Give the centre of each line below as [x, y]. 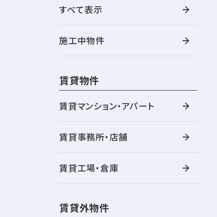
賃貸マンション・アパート [107, 106]
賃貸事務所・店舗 [93, 137]
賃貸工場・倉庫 [89, 168]
